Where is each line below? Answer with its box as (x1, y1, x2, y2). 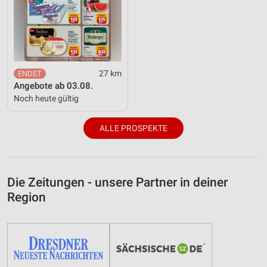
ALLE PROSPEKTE (100, 123, 167, 133)
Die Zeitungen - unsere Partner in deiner (7, 175, 228, 190)
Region (7, 190, 46, 204)
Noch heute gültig (14, 93, 79, 103)
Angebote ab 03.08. (14, 80, 93, 91)
